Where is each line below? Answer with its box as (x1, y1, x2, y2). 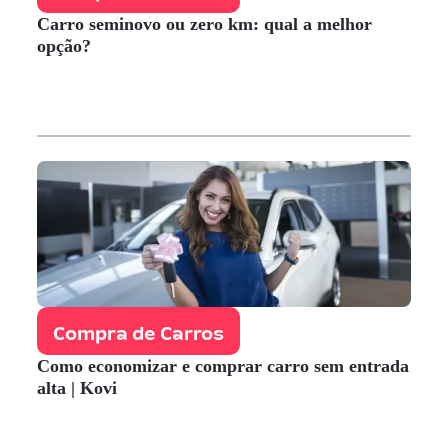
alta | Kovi (37, 377, 118, 398)
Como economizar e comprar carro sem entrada (37, 355, 410, 376)
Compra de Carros (53, 316, 225, 345)
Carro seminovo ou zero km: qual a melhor (37, 14, 373, 35)
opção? (37, 36, 92, 57)
